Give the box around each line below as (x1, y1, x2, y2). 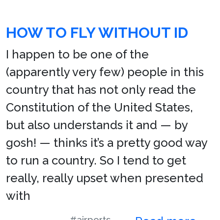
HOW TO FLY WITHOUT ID (6, 24, 188, 41)
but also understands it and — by (6, 117, 188, 132)
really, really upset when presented (6, 170, 203, 185)
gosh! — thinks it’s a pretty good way (6, 135, 207, 150)
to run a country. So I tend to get (6, 153, 186, 167)
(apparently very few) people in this (6, 64, 204, 79)
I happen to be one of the (6, 47, 149, 61)
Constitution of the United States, (6, 100, 193, 114)
